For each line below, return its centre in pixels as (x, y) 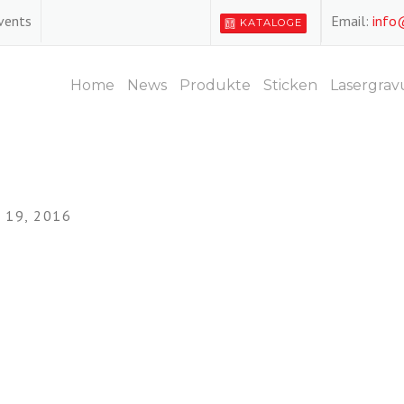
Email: (352, 21)
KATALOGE (271, 23)
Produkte (215, 86)
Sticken (290, 86)
